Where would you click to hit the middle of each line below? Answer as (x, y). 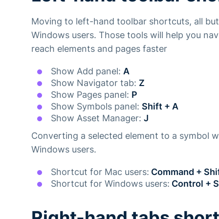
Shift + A (160, 106)
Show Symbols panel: (96, 106)
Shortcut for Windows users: (110, 184)
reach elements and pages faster (99, 48)
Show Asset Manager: (97, 118)
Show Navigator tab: (95, 83)
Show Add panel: (87, 71)
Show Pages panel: (91, 94)
